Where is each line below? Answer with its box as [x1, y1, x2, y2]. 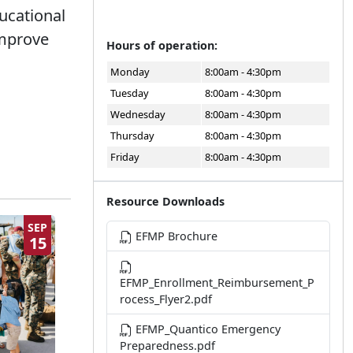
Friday [110, 150, 139, 164]
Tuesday [110, 86, 149, 100]
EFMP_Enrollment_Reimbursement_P [120, 275, 314, 290]
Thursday [110, 128, 154, 143]
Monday [110, 65, 150, 79]
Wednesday [110, 107, 165, 121]
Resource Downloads [106, 194, 225, 209]
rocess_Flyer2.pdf [120, 292, 212, 307]
